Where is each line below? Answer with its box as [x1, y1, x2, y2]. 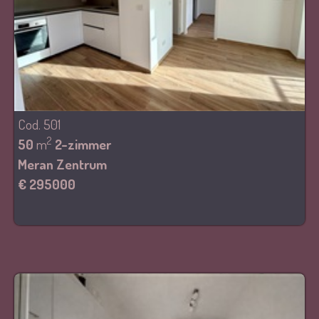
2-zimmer [55, 135, 111, 153]
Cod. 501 [18, 115, 61, 133]
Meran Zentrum [18, 155, 107, 173]
